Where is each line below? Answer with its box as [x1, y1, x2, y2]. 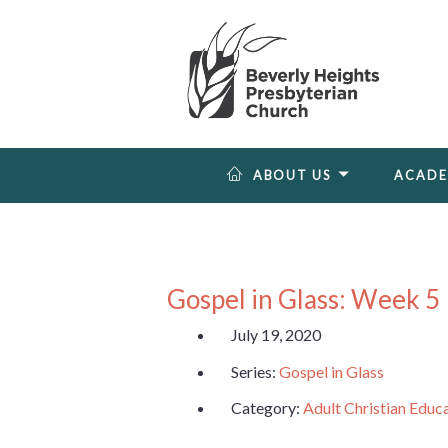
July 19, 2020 [231, 324, 321, 344]
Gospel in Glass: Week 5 [167, 283, 440, 316]
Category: [231, 398, 303, 418]
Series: [231, 361, 279, 381]
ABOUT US [252, 168, 331, 184]
